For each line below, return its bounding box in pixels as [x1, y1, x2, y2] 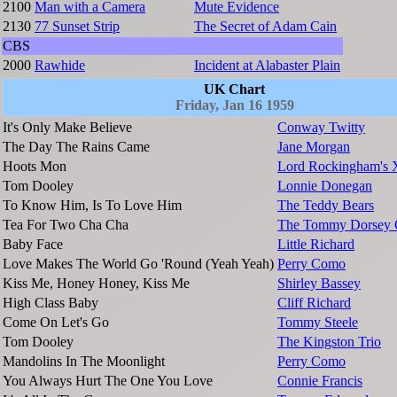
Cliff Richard [277, 295, 351, 311]
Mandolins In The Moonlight [3, 354, 165, 370]
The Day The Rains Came [3, 139, 150, 155]
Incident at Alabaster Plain [194, 58, 340, 74]
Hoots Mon [3, 159, 66, 175]
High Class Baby [3, 295, 98, 311]
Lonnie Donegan [277, 178, 372, 194]
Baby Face [3, 237, 63, 253]
